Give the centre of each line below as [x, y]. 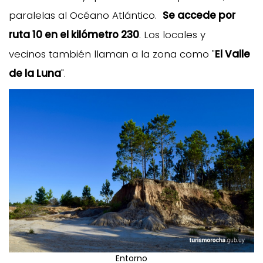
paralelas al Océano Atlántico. [86, 15]
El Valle [232, 54]
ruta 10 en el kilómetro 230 [74, 34]
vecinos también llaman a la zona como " [112, 54]
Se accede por [199, 15]
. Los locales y [172, 34]
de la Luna [35, 73]
